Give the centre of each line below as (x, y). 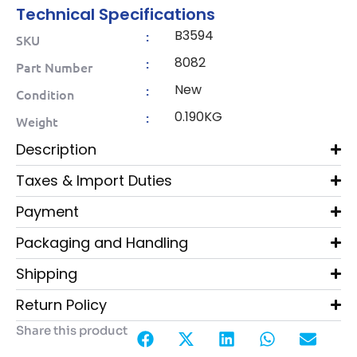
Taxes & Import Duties (94, 180)
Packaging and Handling (102, 242)
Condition (45, 94)
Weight (37, 121)
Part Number (54, 67)
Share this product (72, 330)
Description (56, 149)
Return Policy (61, 304)
